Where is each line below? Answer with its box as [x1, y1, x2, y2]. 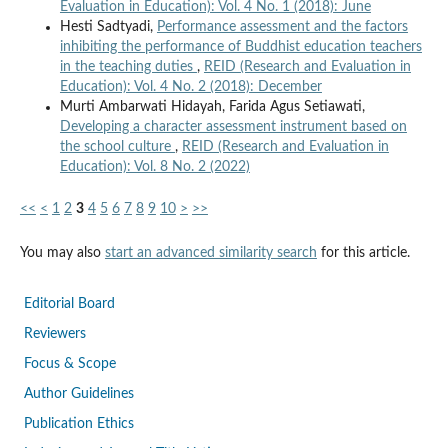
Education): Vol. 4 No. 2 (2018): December [59, 80, 322, 95]
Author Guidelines [23, 386, 134, 401]
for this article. [316, 246, 410, 261]
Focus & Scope [23, 357, 116, 372]
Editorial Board [23, 297, 115, 312]
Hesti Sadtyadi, [59, 20, 157, 35]
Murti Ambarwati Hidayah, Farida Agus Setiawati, [59, 100, 365, 115]
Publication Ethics [23, 416, 134, 431]
